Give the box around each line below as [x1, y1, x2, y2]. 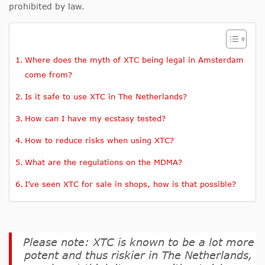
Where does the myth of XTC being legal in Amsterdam [24, 55, 244, 65]
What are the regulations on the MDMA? [24, 157, 182, 167]
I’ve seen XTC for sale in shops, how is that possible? [24, 179, 236, 189]
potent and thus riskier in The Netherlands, [24, 248, 253, 262]
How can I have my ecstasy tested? [24, 114, 166, 124]
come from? [24, 70, 72, 80]
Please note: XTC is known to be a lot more [22, 235, 254, 249]
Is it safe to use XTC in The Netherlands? [24, 92, 187, 102]
